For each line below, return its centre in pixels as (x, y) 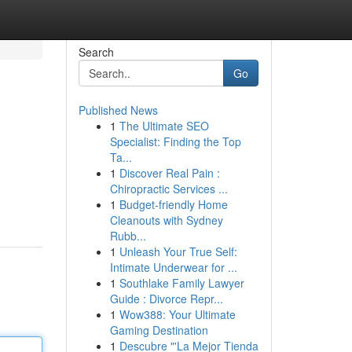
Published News (118, 110)
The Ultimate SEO (164, 126)
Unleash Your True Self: (178, 251)
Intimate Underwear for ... (173, 267)
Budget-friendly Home (173, 204)
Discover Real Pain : (169, 173)
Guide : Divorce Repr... (166, 299)
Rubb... (128, 236)
